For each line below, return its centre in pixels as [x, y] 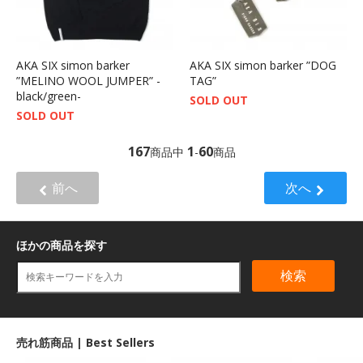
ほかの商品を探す [62, 246]
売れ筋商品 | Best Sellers [85, 342]
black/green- [49, 96]
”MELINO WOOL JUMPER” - [88, 80]
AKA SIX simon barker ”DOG [263, 65]
